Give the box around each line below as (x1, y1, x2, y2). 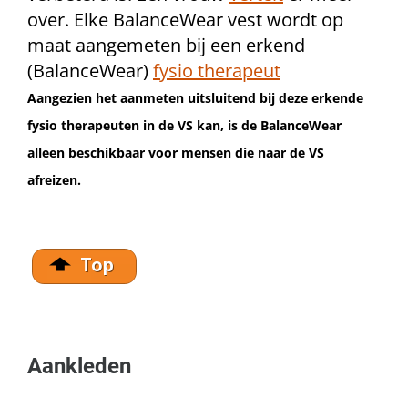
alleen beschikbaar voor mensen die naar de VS (27, 144, 324, 161)
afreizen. (27, 171, 81, 189)
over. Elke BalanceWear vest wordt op (27, 7, 343, 32)
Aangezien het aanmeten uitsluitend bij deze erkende (27, 89, 363, 107)
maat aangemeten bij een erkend (27, 33, 305, 57)
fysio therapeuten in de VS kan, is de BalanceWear (27, 117, 342, 134)
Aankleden (27, 353, 131, 379)
